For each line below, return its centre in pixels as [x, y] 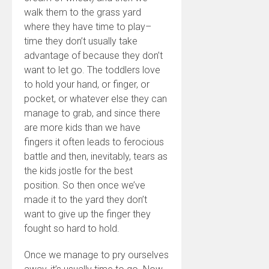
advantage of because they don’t [93, 56]
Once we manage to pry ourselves [96, 255]
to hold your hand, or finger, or [87, 84]
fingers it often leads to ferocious [94, 142]
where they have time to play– [88, 27]
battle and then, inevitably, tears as [96, 156]
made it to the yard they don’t [86, 200]
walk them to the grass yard [83, 12]
